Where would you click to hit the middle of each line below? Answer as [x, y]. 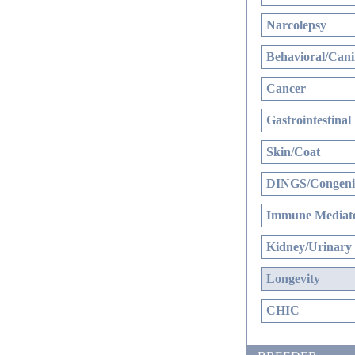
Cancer [286, 88]
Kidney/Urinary [309, 247]
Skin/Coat [293, 152]
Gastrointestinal [309, 120]
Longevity [293, 279]
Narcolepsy [296, 25]
